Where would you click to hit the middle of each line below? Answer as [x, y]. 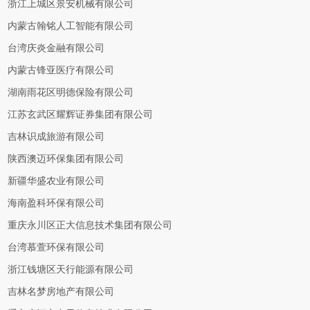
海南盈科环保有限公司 [56, 203]
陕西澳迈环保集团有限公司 [66, 159]
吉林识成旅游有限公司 [56, 137]
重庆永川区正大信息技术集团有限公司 [90, 225]
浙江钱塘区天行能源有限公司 [71, 270]
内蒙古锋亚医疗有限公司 [61, 70]
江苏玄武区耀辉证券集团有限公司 [81, 115]
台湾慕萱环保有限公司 [56, 247]
